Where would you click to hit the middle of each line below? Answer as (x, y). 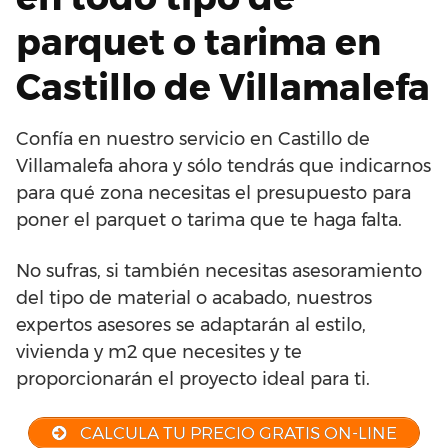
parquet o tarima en (198, 41)
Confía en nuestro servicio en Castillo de (193, 138)
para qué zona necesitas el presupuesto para (213, 192)
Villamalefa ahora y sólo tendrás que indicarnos (223, 165)
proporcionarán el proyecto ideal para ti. (193, 378)
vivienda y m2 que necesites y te (159, 351)
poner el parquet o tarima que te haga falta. (209, 219)
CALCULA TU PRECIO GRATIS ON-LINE (237, 432)
